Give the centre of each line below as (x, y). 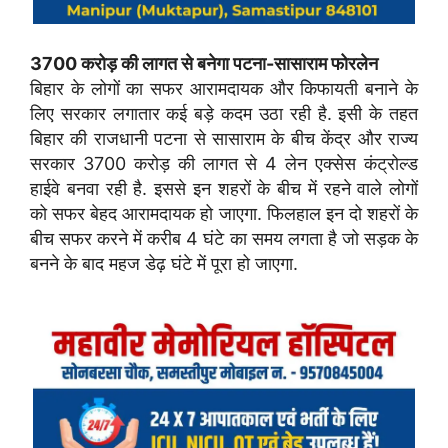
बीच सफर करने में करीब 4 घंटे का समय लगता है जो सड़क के (224, 238)
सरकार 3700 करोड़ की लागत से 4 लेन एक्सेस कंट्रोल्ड (224, 163)
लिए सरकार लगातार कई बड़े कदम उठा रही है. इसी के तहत (224, 113)
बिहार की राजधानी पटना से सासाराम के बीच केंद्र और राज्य (224, 138)
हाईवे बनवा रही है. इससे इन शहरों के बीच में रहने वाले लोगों (224, 188)
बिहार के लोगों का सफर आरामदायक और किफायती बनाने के (224, 88)
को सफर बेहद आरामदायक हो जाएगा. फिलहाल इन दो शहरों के (224, 213)
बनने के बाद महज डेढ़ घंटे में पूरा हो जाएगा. (164, 263)
